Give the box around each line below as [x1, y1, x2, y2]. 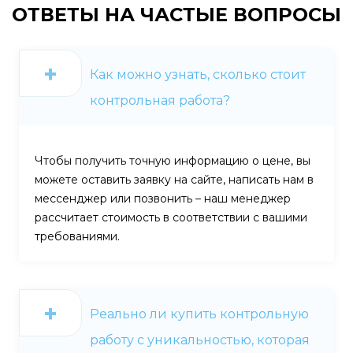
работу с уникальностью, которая [90, 332, 310, 347]
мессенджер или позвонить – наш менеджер [35, 191, 291, 206]
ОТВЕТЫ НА [12, 2, 135, 26]
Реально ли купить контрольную [90, 306, 309, 321]
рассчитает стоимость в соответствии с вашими [35, 210, 307, 225]
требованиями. [35, 229, 120, 243]
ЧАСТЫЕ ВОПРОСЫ [135, 2, 341, 26]
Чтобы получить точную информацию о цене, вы [35, 153, 310, 168]
